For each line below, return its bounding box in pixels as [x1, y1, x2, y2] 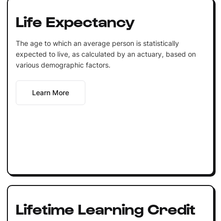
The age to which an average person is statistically [15, 38, 179, 47]
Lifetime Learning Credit [15, 199, 195, 217]
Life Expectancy [15, 11, 135, 30]
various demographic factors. [15, 60, 110, 69]
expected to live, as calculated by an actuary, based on [15, 49, 196, 58]
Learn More [32, 88, 69, 97]
